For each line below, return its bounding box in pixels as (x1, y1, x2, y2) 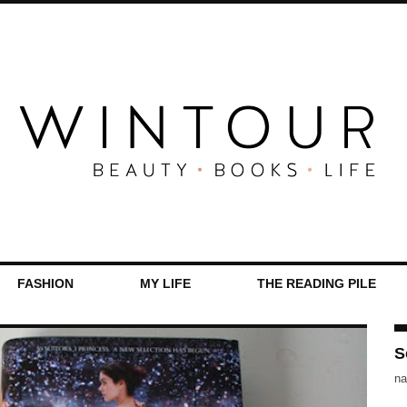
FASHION (16, 276, 74, 291)
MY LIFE (139, 276, 191, 291)
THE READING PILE (256, 276, 376, 291)
